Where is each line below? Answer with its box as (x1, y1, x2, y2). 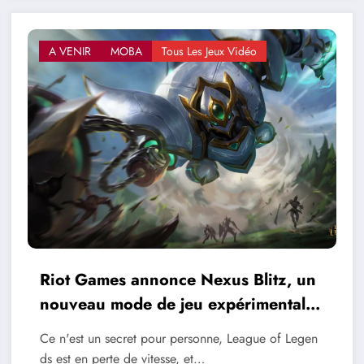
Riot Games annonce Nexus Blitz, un (39, 268, 316, 292)
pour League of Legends (39, 317, 224, 341)
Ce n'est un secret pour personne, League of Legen (39, 329, 318, 349)
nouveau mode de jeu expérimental (39, 292, 305, 317)
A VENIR (48, 43, 91, 60)
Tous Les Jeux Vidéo (161, 43, 257, 60)
